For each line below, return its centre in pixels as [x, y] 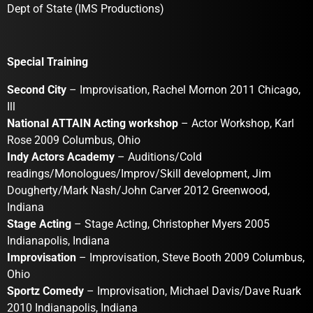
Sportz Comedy [45, 291]
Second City [37, 90]
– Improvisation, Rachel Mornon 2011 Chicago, [183, 90]
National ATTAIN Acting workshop [93, 124]
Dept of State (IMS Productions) [86, 9]
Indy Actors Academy [61, 157]
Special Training [48, 62]
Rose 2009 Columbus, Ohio [74, 140]
